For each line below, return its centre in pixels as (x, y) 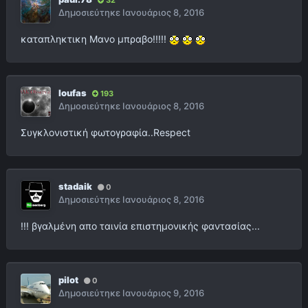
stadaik (75, 187)
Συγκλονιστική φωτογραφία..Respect (106, 133)
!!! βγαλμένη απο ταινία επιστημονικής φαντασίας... (140, 226)
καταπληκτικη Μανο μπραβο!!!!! (95, 39)
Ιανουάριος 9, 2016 (163, 293)
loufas (73, 93)
